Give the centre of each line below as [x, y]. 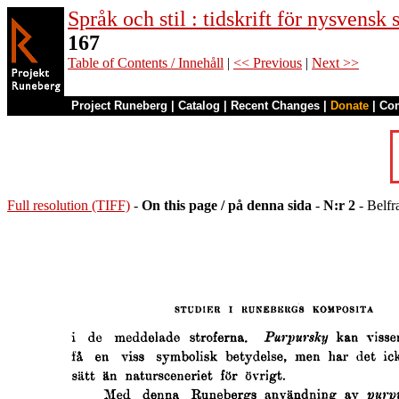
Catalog [199, 106]
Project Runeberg [119, 106]
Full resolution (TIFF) [69, 205]
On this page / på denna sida [227, 205]
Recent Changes [275, 106]
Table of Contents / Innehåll [146, 63]
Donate [350, 106]
